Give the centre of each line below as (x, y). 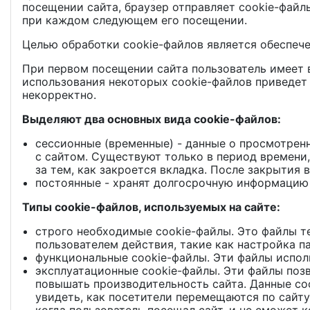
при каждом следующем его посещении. (135, 20)
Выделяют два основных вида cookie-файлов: (152, 119)
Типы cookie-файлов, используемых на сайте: (151, 207)
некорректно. (59, 95)
